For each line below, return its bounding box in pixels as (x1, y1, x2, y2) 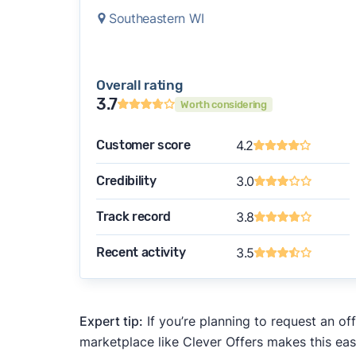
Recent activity (95, 245, 186, 260)
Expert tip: (79, 313, 143, 329)
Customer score (95, 137, 191, 153)
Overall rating (95, 77, 183, 93)
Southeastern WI (108, 10, 204, 26)
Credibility (95, 173, 157, 188)
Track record (95, 209, 172, 224)
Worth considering (180, 98, 267, 110)
